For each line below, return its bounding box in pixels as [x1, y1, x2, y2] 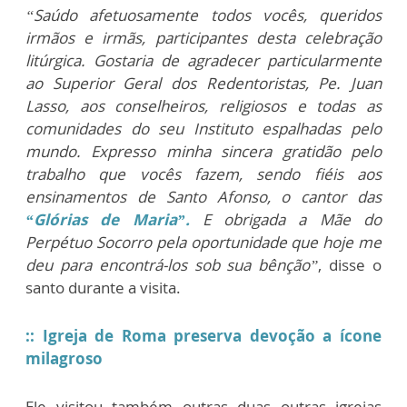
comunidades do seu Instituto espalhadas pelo [25, 118, 382, 140]
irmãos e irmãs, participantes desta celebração [25, 27, 382, 49]
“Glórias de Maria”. [25, 209, 190, 231]
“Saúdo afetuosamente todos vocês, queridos [25, 5, 382, 26]
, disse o [318, 254, 382, 276]
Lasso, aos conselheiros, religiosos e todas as [25, 95, 382, 117]
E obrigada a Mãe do [189, 209, 382, 231]
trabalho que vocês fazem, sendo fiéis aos [25, 164, 382, 185]
